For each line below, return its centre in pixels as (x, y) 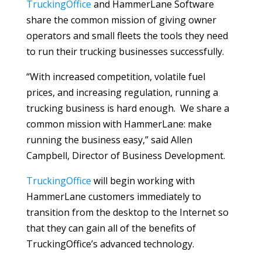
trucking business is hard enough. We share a (127, 108)
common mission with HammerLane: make (119, 124)
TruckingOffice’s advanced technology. (110, 244)
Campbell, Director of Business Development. (125, 155)
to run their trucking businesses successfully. (125, 51)
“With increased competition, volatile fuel (116, 76)
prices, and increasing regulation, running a (122, 92)
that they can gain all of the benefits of (111, 228)
